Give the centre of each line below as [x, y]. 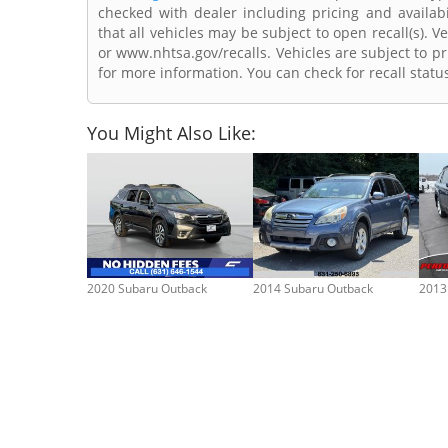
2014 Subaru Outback [313, 288]
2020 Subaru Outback [147, 288]
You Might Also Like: [171, 133]
